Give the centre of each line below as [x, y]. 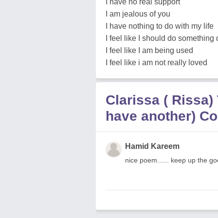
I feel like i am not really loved [156, 63]
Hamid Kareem [152, 146]
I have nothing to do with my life [160, 26]
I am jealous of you [138, 14]
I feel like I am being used [149, 50]
